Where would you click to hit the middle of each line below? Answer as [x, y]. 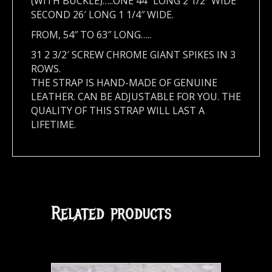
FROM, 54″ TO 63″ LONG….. [91, 35]
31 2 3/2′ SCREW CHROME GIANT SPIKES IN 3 [133, 55]
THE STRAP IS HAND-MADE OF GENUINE [124, 83]
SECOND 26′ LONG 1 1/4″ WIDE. [102, 15]
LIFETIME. [53, 125]
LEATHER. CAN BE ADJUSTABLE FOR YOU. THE [136, 97]
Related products [111, 214]
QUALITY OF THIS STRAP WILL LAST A [118, 111]
